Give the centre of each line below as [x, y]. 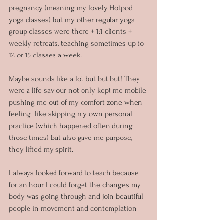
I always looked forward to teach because [75, 173]
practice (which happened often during [72, 125]
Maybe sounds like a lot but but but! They [75, 78]
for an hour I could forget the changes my [76, 184]
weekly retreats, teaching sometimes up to [77, 43]
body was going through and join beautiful [77, 196]
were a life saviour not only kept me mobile [79, 90]
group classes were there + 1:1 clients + [71, 31]
